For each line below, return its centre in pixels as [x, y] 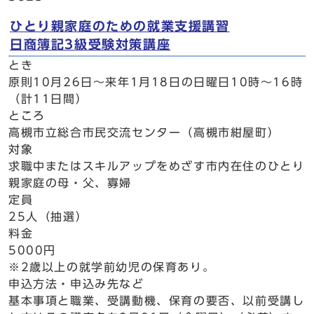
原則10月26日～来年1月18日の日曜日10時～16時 [156, 82]
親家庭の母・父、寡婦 [70, 183]
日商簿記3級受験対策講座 [90, 45]
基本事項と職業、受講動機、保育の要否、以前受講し [157, 301]
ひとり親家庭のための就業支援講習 [120, 26]
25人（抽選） [48, 217]
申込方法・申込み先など [76, 284]
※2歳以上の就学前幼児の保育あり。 [112, 267]
